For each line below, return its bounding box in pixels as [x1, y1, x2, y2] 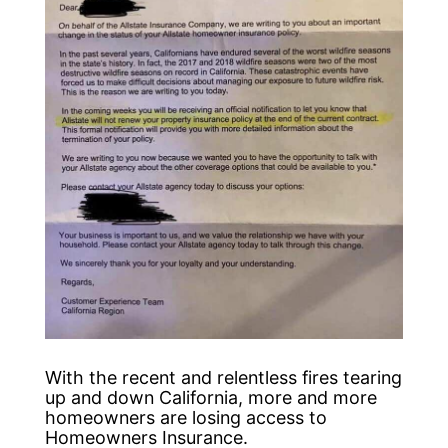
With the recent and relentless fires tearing [44, 366, 402, 388]
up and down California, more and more [44, 386, 377, 408]
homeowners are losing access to [44, 406, 327, 428]
